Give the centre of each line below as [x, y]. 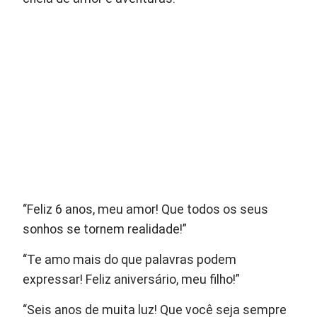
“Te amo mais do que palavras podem [130, 260]
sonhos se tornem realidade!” [105, 230]
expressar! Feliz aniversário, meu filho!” [132, 280]
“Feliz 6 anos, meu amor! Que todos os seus [146, 210]
